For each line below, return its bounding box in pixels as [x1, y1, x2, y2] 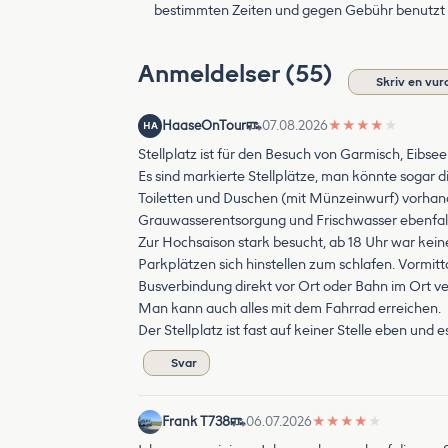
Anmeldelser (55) [138, 59, 338, 88]
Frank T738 [162, 414, 230, 429]
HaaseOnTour [162, 118, 246, 133]
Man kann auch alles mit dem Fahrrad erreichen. [138, 300, 441, 317]
